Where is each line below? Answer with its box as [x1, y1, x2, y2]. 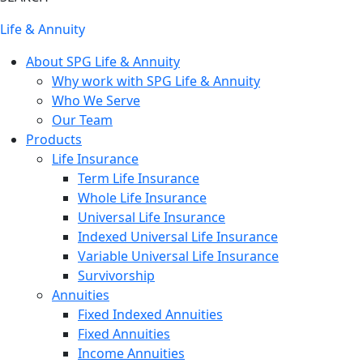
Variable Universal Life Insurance [78, 247, 279, 266]
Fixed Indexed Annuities [78, 305, 223, 324]
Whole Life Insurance [78, 189, 207, 207]
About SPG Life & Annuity [26, 53, 180, 71]
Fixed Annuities [78, 325, 170, 344]
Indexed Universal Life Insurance [78, 228, 278, 246]
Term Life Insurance [78, 169, 199, 188]
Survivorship [78, 267, 155, 285]
